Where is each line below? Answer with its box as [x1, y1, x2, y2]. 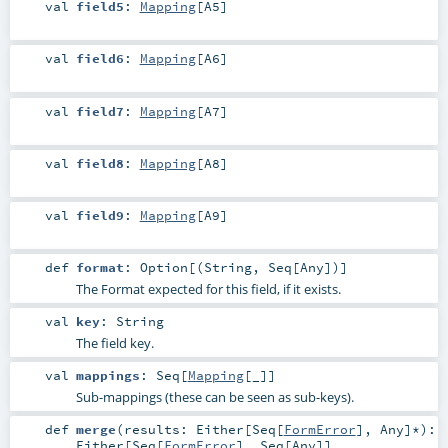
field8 [75, 154, 124, 171]
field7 [75, 102, 124, 119]
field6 [75, 50, 124, 67]
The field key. [75, 334, 154, 353]
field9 [75, 206, 124, 223]
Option [139, 258, 188, 275]
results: [123, 421, 196, 438]
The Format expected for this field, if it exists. [75, 279, 341, 298]
